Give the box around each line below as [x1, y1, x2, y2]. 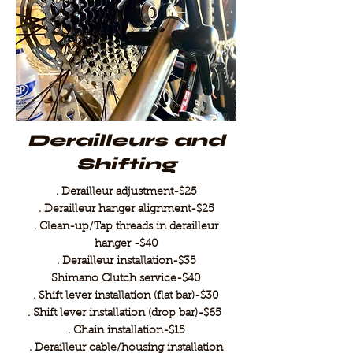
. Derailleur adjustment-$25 [55, 187, 197, 198]
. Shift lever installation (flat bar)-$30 [33, 291, 219, 302]
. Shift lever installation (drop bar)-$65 [28, 308, 225, 319]
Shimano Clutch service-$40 [51, 273, 201, 284]
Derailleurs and [27, 131, 225, 150]
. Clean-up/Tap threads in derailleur [34, 221, 218, 232]
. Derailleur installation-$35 [56, 256, 196, 267]
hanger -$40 [94, 239, 158, 250]
